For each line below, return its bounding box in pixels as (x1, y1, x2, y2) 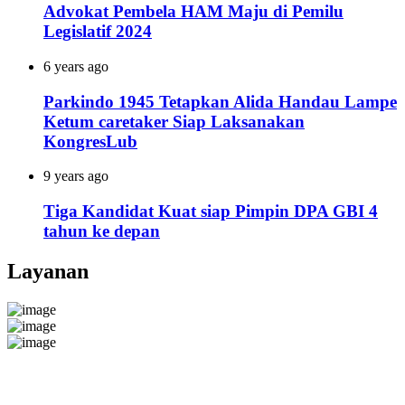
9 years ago (43, 168, 108, 184)
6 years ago (43, 58, 108, 74)
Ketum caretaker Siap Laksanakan (43, 111, 305, 131)
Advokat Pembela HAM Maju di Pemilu (43, 2, 344, 22)
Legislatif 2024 (43, 22, 152, 42)
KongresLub (43, 131, 137, 151)
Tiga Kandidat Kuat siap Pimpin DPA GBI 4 (43, 202, 378, 221)
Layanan (7, 259, 89, 283)
